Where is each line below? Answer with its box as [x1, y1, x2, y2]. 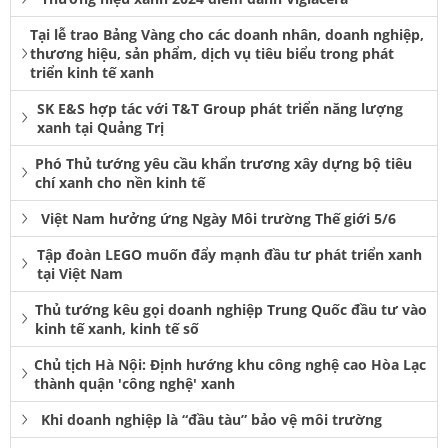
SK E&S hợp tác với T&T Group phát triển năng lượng [36, 99, 403, 119]
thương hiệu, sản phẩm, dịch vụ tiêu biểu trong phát [29, 44, 394, 64]
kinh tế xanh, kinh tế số [35, 319, 199, 339]
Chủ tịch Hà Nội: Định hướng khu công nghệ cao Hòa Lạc [34, 355, 427, 375]
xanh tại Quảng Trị [36, 118, 164, 138]
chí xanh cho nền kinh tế [35, 173, 206, 193]
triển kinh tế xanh [29, 63, 154, 83]
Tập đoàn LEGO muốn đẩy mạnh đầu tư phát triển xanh [37, 245, 423, 265]
